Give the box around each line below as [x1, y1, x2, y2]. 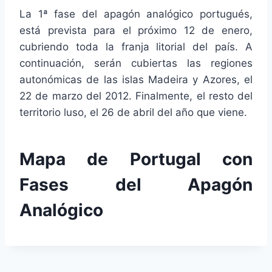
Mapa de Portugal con [19, 149, 253, 170]
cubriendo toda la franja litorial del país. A [19, 41, 253, 53]
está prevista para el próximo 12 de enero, [19, 24, 253, 37]
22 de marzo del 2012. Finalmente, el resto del [19, 90, 253, 103]
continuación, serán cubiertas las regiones [19, 57, 253, 70]
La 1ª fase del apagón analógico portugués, [19, 8, 253, 21]
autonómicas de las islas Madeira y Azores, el [19, 73, 253, 86]
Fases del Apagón [19, 174, 253, 195]
